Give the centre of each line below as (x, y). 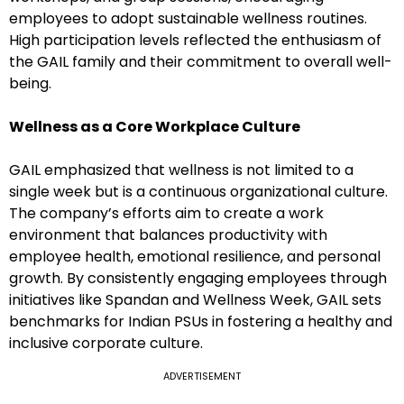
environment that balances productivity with (168, 235)
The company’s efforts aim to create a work (166, 214)
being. (30, 84)
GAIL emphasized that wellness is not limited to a (181, 170)
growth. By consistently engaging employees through (198, 279)
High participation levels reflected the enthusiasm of (195, 41)
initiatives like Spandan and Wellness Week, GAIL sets (195, 300)
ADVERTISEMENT (202, 376)
